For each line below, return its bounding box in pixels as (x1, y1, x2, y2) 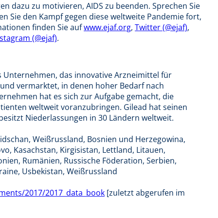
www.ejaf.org (84, 22, 131, 33)
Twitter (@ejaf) (135, 22, 187, 33)
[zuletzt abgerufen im (105, 187, 185, 198)
